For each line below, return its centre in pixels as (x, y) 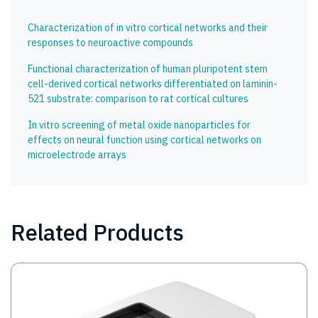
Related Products (97, 233)
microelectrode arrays (77, 155)
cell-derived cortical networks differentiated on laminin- (153, 84)
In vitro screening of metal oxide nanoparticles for (139, 125)
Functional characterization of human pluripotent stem (148, 69)
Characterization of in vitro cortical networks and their (148, 28)
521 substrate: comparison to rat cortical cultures (138, 99)
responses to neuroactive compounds (110, 43)
